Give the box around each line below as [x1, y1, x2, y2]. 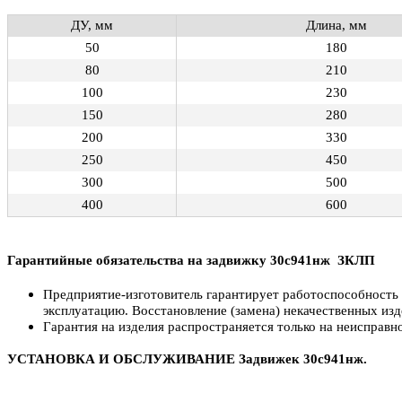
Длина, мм [306, 17, 367, 32]
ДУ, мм [71, 17, 113, 32]
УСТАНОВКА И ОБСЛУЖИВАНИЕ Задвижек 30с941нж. [7, 352, 367, 367]
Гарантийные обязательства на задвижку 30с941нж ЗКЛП [7, 253, 375, 268]
